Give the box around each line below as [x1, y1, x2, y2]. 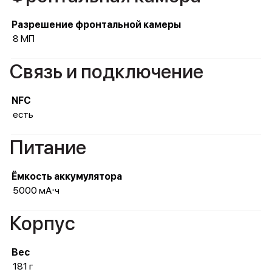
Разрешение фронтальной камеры [12, 19, 181, 30]
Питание [10, 136, 86, 159]
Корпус [10, 212, 75, 235]
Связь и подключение [10, 60, 203, 83]
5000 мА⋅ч [13, 185, 59, 196]
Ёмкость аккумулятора [12, 171, 122, 182]
